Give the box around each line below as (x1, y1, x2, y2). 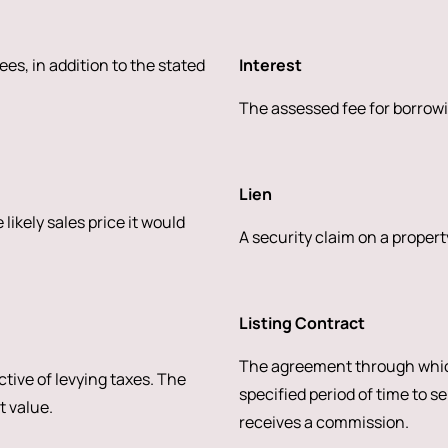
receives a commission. (238, 411, 409, 433)
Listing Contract (238, 312, 365, 334)
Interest (238, 54, 302, 76)
